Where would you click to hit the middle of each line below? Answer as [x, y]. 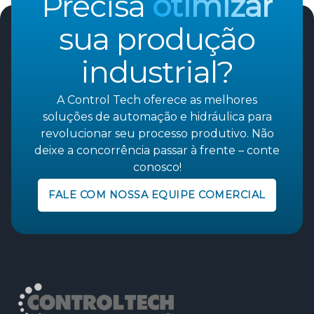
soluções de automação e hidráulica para [157, 116]
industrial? [157, 71]
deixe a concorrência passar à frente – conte [157, 150]
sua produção [157, 39]
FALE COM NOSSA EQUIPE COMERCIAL [157, 195]
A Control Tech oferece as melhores [157, 100]
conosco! [157, 167]
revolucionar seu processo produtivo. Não [157, 133]
